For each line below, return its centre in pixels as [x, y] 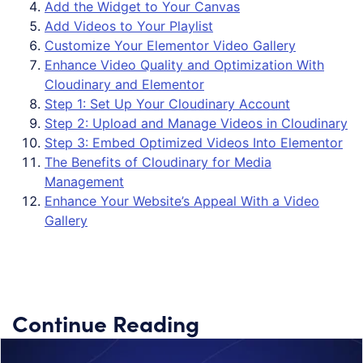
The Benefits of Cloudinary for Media [158, 162]
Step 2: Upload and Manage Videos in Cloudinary [196, 123]
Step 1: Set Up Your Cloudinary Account [167, 103]
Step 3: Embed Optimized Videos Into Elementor [194, 142]
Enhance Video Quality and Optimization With [184, 64]
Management [84, 181]
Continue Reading [106, 322]
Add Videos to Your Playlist [129, 26]
